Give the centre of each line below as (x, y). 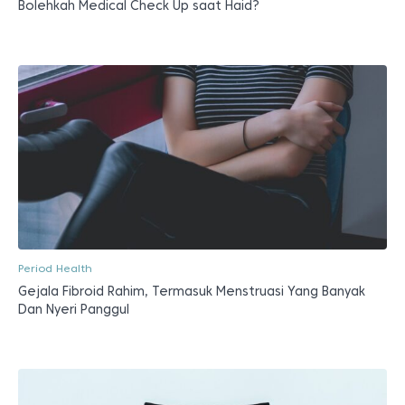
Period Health (55, 268)
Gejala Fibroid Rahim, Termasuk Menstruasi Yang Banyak (192, 292)
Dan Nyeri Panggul (74, 310)
